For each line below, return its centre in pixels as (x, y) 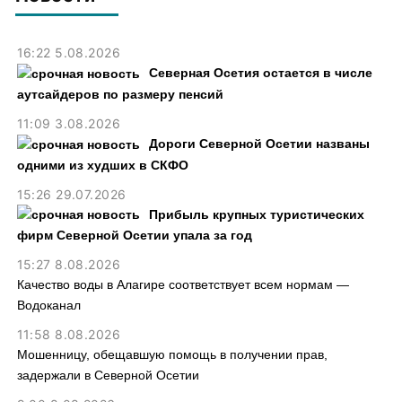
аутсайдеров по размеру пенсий (120, 94)
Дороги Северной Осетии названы (259, 143)
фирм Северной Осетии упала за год (134, 236)
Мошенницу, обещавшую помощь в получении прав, (172, 355)
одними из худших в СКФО (102, 165)
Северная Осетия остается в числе (260, 73)
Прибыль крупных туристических (256, 214)
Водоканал (48, 306)
